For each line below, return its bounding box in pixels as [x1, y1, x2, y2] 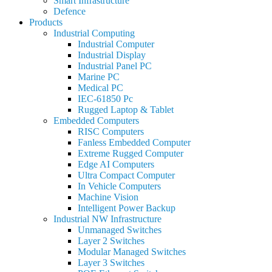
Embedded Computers [53, 115, 139, 126]
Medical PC [78, 83, 123, 93]
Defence [53, 6, 86, 16]
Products [29, 17, 63, 27]
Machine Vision [78, 192, 138, 202]
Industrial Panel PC [78, 61, 152, 71]
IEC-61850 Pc [78, 93, 133, 104]
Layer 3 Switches [78, 257, 144, 268]
